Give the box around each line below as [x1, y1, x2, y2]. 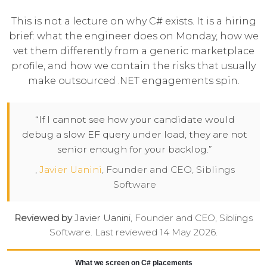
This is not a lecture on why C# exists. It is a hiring [11, 15, 256, 27]
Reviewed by [14, 212, 72, 223]
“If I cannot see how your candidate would [35, 113, 235, 125]
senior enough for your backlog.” [57, 143, 212, 155]
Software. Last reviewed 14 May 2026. [49, 226, 218, 238]
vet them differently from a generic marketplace [13, 45, 254, 57]
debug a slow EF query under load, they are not [22, 128, 247, 140]
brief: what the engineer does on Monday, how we [8, 30, 259, 42]
